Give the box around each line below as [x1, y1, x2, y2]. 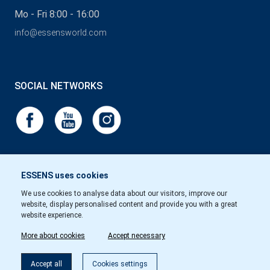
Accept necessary [108, 231, 165, 240]
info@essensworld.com [14, 28, 107, 38]
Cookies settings [92, 260, 148, 268]
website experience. [21, 211, 83, 219]
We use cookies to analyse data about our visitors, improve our [21, 189, 227, 198]
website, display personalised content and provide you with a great [21, 200, 237, 209]
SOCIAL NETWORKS [14, 80, 102, 92]
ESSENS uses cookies [21, 171, 108, 180]
